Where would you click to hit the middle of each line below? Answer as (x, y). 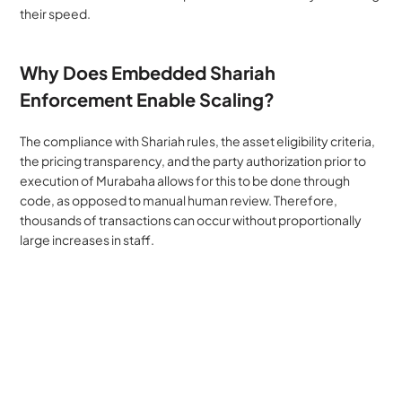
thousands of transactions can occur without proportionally (191, 219)
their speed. (56, 13)
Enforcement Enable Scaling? (148, 99)
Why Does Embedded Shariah (148, 72)
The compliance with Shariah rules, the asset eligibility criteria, (198, 140)
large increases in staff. (87, 239)
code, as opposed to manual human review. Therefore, (179, 200)
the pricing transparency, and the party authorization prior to (193, 160)
